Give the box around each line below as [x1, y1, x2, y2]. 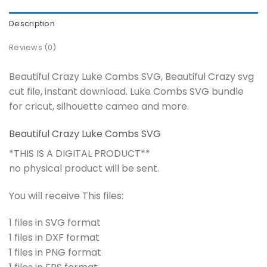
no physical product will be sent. [9, 161, 159, 175]
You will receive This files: [9, 188, 123, 203]
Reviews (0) [9, 42, 56, 52]
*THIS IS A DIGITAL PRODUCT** [9, 146, 150, 160]
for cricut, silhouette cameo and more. [9, 99, 189, 113]
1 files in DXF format [9, 231, 100, 245]
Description [9, 18, 55, 29]
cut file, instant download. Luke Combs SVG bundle [9, 84, 244, 98]
